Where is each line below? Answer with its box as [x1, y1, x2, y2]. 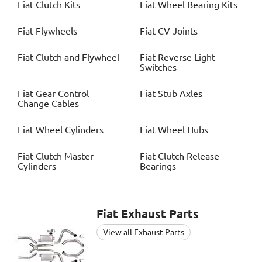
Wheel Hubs [158, 125, 208, 136]
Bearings [140, 161, 176, 172]
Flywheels [36, 26, 77, 37]
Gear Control [36, 88, 89, 99]
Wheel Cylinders [36, 125, 104, 136]
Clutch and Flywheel [36, 52, 119, 63]
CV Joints [158, 26, 198, 37]
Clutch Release [158, 151, 219, 162]
